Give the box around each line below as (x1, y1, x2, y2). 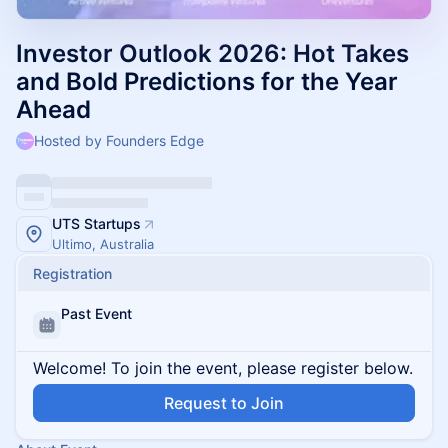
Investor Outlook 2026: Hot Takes (16, 39, 409, 68)
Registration (33, 265, 112, 282)
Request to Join (164, 393, 284, 413)
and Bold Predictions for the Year (16, 67, 398, 96)
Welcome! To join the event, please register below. (33, 358, 413, 378)
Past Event (61, 305, 132, 322)
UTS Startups (52, 215, 141, 232)
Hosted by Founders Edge (34, 132, 204, 149)
